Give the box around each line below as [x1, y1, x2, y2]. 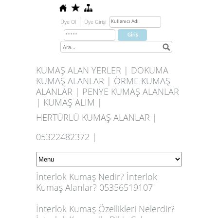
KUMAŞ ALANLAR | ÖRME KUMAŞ [36, 75, 170, 87]
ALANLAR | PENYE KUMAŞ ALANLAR [36, 86, 179, 97]
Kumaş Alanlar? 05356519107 [36, 182, 153, 193]
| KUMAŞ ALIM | [36, 96, 102, 108]
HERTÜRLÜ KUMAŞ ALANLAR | [36, 111, 157, 123]
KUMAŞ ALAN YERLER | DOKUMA [36, 64, 168, 76]
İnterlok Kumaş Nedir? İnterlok [36, 171, 157, 182]
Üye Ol [60, 18, 76, 25]
